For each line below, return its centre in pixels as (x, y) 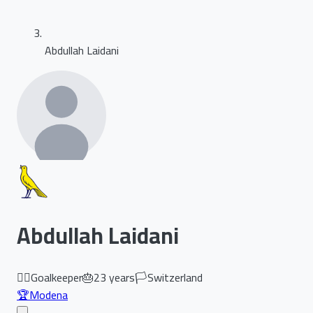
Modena (49, 294)
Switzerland (175, 277)
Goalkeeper (57, 277)
